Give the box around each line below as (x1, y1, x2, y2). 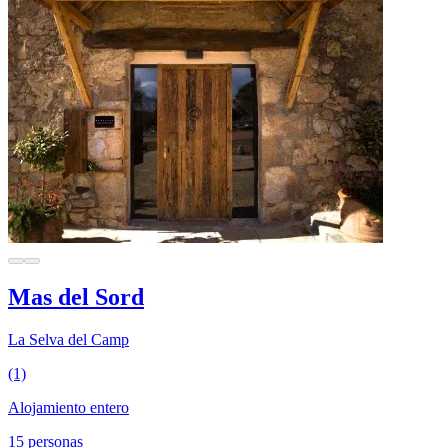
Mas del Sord (8, 284, 144, 311)
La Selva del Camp (8, 331, 129, 349)
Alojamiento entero (8, 399, 129, 417)
